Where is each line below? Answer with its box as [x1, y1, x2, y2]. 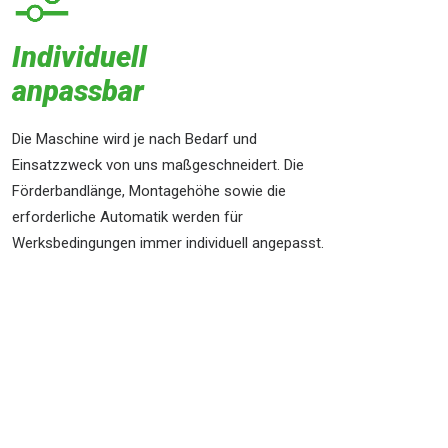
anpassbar [12, 74, 144, 108]
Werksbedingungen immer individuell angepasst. [12, 234, 324, 252]
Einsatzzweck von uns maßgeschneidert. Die [12, 156, 304, 174]
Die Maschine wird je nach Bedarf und [12, 130, 257, 148]
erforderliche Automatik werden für [12, 208, 243, 226]
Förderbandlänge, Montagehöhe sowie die [12, 182, 286, 200]
